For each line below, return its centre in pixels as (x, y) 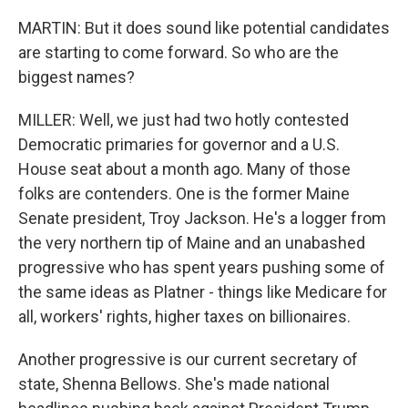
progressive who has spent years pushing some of (202, 267)
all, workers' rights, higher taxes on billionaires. (184, 316)
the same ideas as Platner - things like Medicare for (203, 292)
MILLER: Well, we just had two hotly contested (184, 120)
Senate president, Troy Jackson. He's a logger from (202, 218)
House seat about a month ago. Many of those (184, 169)
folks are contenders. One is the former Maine (184, 194)
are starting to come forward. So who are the (178, 52)
